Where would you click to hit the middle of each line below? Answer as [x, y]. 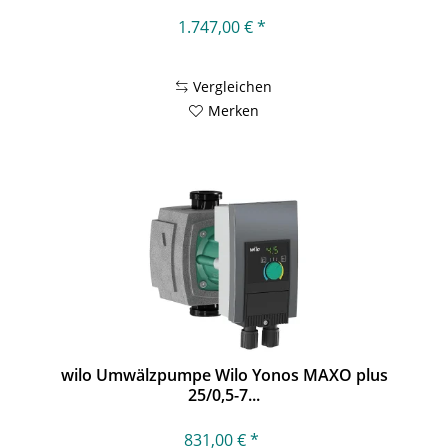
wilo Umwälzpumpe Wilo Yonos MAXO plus [224, 374]
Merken [234, 111]
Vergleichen [233, 87]
